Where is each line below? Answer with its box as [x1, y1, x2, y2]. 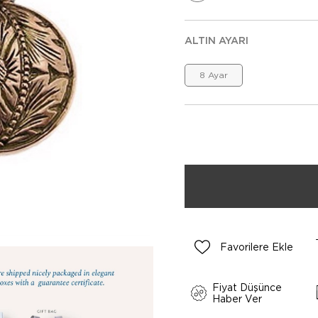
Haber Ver [212, 293, 263, 305]
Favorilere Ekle [220, 241, 293, 253]
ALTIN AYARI [185, 35, 248, 46]
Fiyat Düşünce [212, 282, 283, 293]
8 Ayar [199, 70, 228, 80]
